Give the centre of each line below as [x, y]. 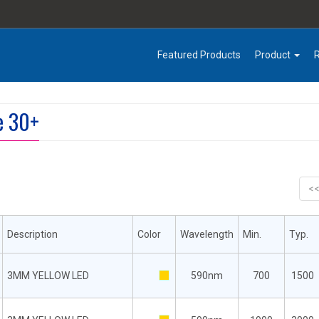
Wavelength [207, 234]
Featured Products [199, 55]
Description [32, 234]
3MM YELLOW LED [48, 276]
